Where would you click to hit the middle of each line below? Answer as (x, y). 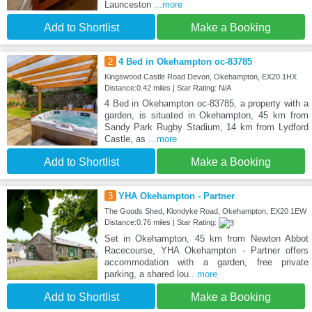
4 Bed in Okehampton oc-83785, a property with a (206, 104)
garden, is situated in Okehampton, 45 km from (206, 116)
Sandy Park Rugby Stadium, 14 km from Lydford (206, 127)
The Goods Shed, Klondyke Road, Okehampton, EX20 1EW (205, 211)
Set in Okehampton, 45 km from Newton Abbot (206, 239)
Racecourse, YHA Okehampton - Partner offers (206, 251)
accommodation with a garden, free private (206, 263)
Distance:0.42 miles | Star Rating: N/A (167, 88)
